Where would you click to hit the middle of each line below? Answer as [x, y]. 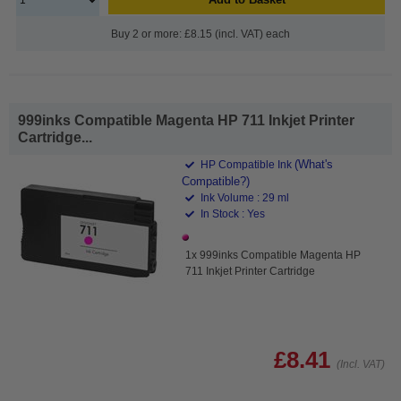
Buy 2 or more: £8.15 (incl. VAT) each [200, 34]
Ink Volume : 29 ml [244, 197]
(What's [314, 164]
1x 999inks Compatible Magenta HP [273, 255]
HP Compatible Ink [247, 164]
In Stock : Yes [232, 213]
